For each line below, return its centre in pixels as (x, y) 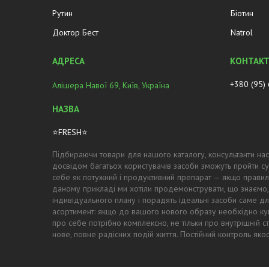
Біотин (242, 14)
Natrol (242, 33)
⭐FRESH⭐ (70, 132)
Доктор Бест (76, 33)
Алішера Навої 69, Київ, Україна (111, 86)
